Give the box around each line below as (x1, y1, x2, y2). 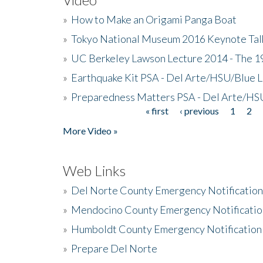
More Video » (63, 124, 118, 136)
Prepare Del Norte (71, 241, 157, 255)
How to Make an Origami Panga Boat (71, 12, 237, 26)
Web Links (63, 161, 126, 179)
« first (145, 104, 168, 116)
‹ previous (179, 104, 219, 116)
